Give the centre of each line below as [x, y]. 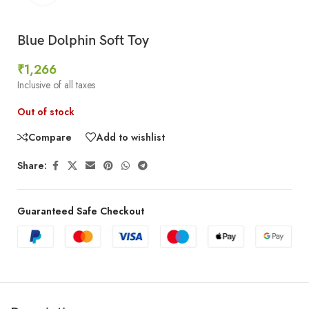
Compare [50, 137]
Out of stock [46, 111]
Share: [32, 166]
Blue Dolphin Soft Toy [83, 40]
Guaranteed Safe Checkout [81, 211]
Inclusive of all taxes [56, 84]
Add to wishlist [131, 137]
